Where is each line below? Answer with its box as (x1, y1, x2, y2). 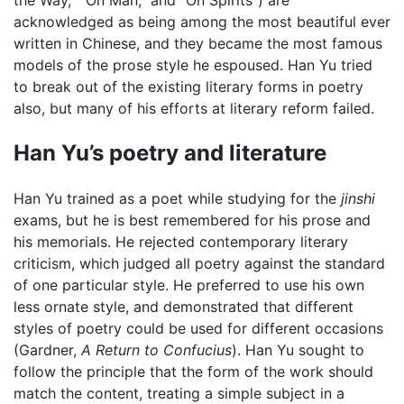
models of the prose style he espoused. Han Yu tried (14, 56, 372, 75)
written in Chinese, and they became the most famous (14, 34, 382, 53)
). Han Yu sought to (232, 340, 364, 359)
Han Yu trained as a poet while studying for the (14, 188, 341, 207)
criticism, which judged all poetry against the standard (14, 253, 385, 272)
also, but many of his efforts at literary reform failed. (14, 99, 374, 118)
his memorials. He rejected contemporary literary (14, 232, 348, 251)
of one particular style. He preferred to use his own (14, 275, 364, 294)
